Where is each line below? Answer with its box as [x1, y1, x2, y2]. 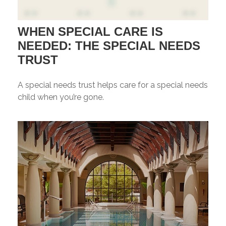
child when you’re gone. [18, 92, 104, 102]
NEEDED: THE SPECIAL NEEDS [18, 38, 200, 52]
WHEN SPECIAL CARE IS [18, 24, 163, 38]
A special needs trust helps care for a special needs [18, 80, 208, 90]
